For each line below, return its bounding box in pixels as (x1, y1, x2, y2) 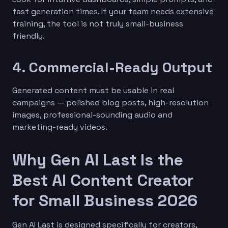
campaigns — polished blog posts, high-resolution (12, 97, 209, 108)
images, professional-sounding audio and (12, 109, 173, 120)
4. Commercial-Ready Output (12, 58, 212, 76)
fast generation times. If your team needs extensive (12, 6, 214, 17)
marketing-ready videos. (12, 121, 107, 132)
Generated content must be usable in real (12, 84, 174, 96)
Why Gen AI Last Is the (12, 149, 183, 170)
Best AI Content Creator (12, 169, 193, 190)
